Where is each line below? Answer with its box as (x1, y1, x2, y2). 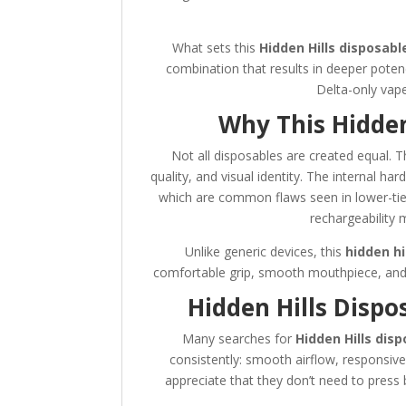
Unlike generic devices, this (185, 242, 346, 260)
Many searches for (181, 329, 295, 347)
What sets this (172, 38, 260, 56)
